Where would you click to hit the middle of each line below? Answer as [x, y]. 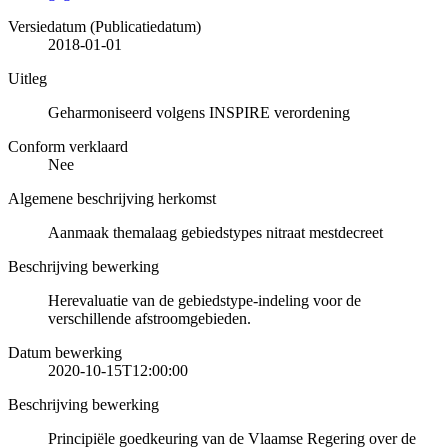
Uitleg [27, 78]
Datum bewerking [65, 352]
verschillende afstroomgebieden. [149, 318]
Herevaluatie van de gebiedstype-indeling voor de [204, 300]
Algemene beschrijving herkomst [112, 198]
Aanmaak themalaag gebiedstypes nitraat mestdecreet [215, 232]
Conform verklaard [68, 146]
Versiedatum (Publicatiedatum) [104, 26]
